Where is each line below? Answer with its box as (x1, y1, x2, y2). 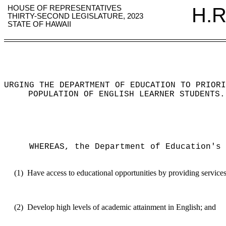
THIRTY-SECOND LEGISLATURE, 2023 (8, 12, 144, 20)
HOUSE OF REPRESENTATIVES (8, 4, 122, 12)
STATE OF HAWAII (8, 20, 72, 28)
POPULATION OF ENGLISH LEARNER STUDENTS (28, 90, 220, 99)
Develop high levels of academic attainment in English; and (27, 203, 216, 211)
